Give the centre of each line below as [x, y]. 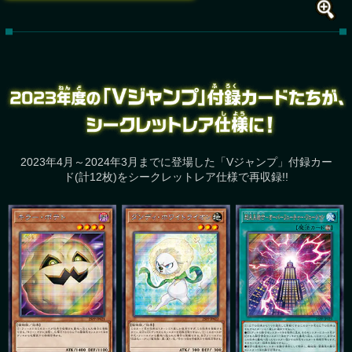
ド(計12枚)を [96, 177]
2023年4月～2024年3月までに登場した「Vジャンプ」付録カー [176, 162]
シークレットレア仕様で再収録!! [208, 177]
